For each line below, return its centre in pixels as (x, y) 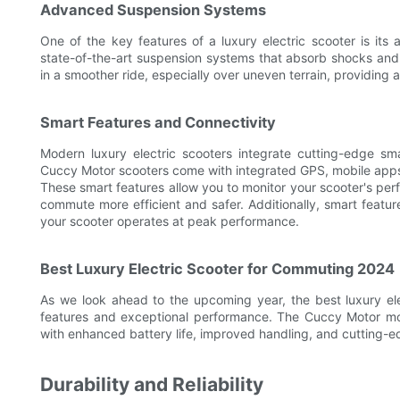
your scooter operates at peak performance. (170, 221)
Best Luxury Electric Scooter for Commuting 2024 (217, 269)
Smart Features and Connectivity (158, 123)
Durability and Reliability (152, 385)
